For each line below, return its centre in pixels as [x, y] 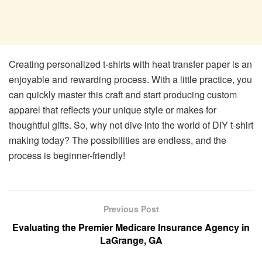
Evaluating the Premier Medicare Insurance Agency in [131, 227]
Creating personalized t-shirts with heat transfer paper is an [130, 64]
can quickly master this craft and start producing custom [123, 95]
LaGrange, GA [131, 240]
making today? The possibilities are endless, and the [118, 140]
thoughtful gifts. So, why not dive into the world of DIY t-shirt [131, 125]
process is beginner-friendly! [67, 156]
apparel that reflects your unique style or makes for [113, 110]
